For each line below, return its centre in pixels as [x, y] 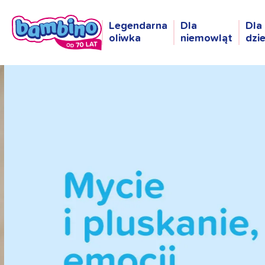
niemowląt [206, 39]
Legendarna [138, 26]
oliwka [125, 39]
